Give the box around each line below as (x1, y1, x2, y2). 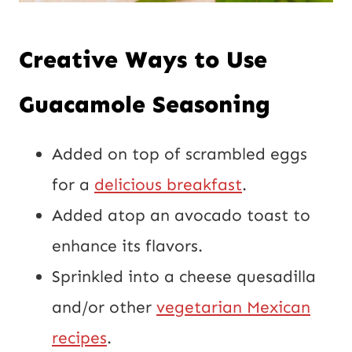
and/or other (52, 297, 156, 318)
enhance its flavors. (52, 236, 203, 257)
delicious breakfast (94, 174, 242, 196)
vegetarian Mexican (156, 297, 310, 318)
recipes (52, 328, 107, 349)
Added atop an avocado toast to (52, 205, 310, 226)
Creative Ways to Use (19, 46, 267, 75)
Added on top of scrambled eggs (52, 144, 307, 165)
